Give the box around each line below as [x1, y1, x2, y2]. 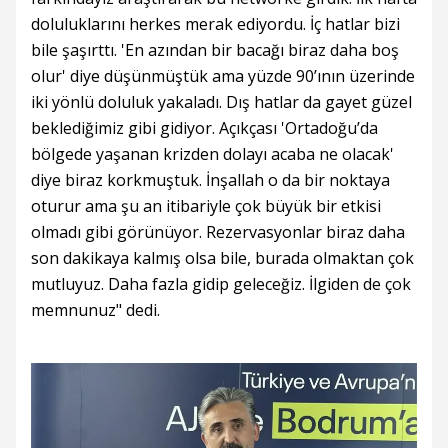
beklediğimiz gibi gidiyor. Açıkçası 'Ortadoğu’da [31, 117, 378, 140]
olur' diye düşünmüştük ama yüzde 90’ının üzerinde [31, 65, 415, 88]
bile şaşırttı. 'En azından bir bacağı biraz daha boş [31, 39, 399, 62]
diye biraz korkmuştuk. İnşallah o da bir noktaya [31, 169, 390, 192]
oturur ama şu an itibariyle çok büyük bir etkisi [31, 195, 381, 218]
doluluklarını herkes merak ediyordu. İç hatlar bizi [31, 13, 400, 36]
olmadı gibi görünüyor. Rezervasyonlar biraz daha [31, 221, 405, 244]
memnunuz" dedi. [31, 299, 160, 322]
